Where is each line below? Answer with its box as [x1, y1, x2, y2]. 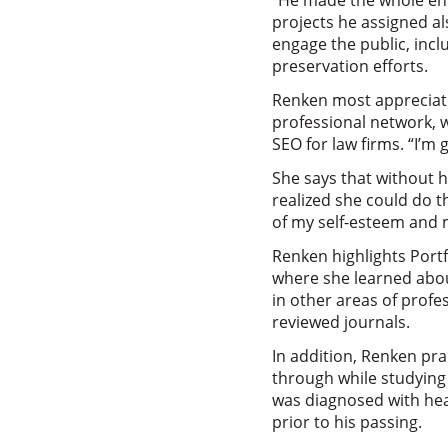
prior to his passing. [272, 411, 422, 433]
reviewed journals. [272, 311, 410, 333]
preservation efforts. [272, 55, 428, 77]
